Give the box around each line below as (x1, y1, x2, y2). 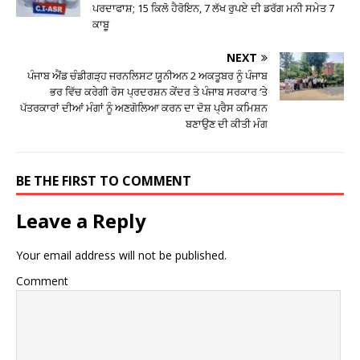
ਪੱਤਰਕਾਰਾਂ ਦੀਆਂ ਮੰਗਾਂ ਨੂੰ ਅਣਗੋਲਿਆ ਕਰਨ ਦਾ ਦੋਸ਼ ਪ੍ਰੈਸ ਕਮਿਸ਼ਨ (20, 100, 268, 115)
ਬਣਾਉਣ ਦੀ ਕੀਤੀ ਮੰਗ (186, 116, 268, 131)
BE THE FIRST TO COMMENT (16, 171, 191, 190)
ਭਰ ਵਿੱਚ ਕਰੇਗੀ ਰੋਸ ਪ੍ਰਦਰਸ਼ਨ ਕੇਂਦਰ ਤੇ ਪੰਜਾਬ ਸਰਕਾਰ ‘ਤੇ (50, 84, 268, 99)
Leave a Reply (16, 207, 146, 234)
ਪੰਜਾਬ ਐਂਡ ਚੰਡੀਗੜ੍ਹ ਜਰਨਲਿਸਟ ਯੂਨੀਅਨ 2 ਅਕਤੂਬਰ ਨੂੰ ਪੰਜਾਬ (27, 67, 268, 83)
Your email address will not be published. (16, 247, 227, 263)
